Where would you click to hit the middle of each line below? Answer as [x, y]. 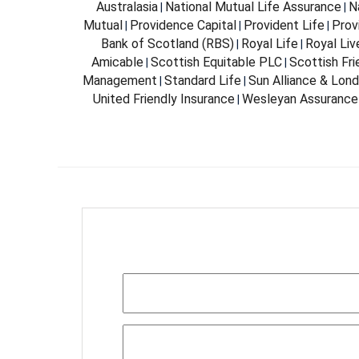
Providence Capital [183, 26]
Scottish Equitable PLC [216, 63]
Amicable [117, 63]
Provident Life [284, 26]
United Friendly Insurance [164, 99]
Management [120, 81]
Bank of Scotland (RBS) [167, 44]
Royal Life [270, 44]
